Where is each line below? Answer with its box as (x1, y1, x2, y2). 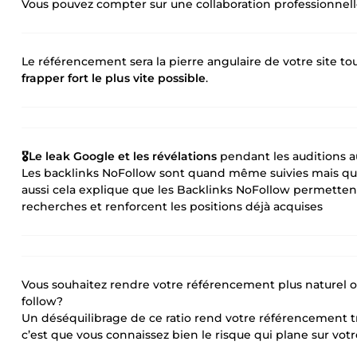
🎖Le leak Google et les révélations (22, 149, 217, 163)
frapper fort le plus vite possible (22, 71, 206, 85)
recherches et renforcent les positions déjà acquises (22, 199, 323, 214)
